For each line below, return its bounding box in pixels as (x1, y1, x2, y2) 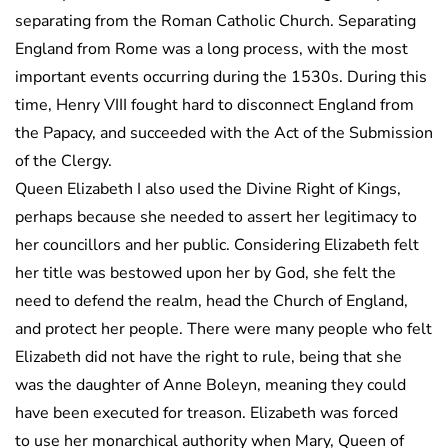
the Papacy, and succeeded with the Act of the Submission (15, 121, 433, 144)
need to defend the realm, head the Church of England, (15, 289, 408, 312)
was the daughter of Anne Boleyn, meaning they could (15, 373, 406, 396)
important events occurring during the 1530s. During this (15, 65, 427, 88)
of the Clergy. (15, 149, 112, 172)
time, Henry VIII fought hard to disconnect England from (15, 93, 414, 116)
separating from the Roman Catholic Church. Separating (15, 9, 416, 32)
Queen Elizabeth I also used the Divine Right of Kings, (15, 177, 401, 200)
